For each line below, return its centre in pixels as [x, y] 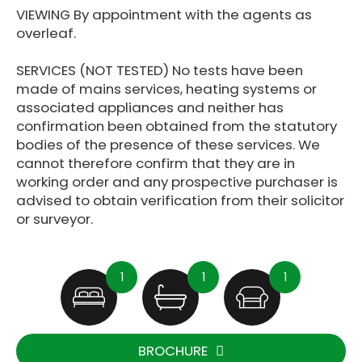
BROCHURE [173, 351]
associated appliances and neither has [150, 107]
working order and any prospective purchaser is [177, 182]
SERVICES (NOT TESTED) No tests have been [160, 70]
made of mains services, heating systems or [166, 89]
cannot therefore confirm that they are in [156, 163]
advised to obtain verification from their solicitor [180, 200]
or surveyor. [55, 219]
